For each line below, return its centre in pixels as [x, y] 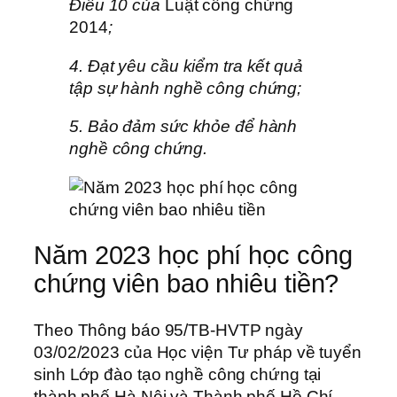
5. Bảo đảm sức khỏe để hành [183, 127]
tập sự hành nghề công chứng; [186, 88]
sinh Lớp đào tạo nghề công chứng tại [178, 374]
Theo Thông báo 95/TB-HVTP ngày [168, 330]
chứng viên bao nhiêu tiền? [187, 284]
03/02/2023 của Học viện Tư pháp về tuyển [198, 352]
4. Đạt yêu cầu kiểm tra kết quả [186, 66]
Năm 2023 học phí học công [193, 256]
